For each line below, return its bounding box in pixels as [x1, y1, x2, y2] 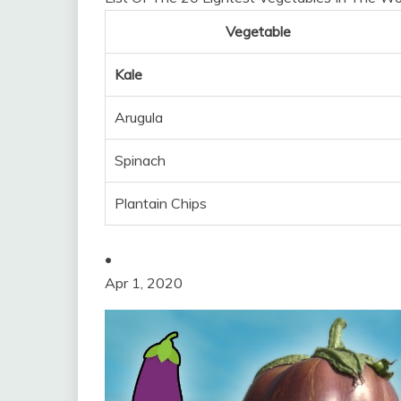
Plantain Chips [115, 194, 207, 212]
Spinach [115, 151, 166, 169]
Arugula [115, 108, 163, 126]
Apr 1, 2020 [105, 274, 183, 292]
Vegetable [226, 22, 291, 40]
